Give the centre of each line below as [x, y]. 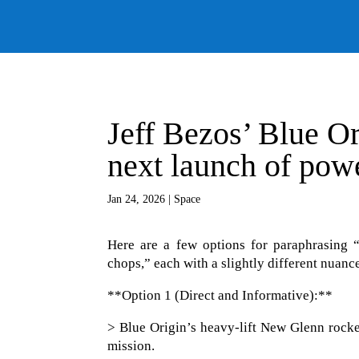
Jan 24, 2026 [137, 199]
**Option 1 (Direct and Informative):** [220, 296]
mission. [131, 346]
